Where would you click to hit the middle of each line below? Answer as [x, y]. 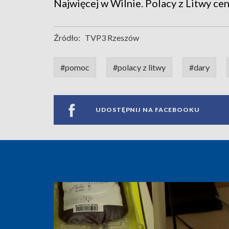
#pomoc [75, 67]
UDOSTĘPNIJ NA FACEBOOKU [148, 110]
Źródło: [67, 37]
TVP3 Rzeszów [112, 37]
